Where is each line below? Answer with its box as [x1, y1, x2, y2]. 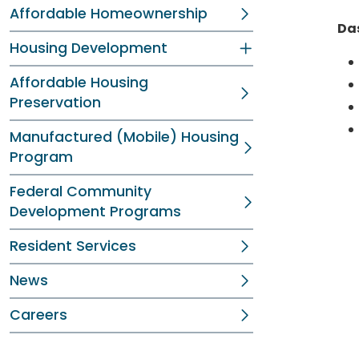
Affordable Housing [10, 73, 148, 92]
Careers [10, 305, 67, 325]
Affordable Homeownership [10, 4, 208, 23]
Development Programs [10, 202, 181, 221]
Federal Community [10, 182, 151, 201]
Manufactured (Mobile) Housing [10, 127, 239, 147]
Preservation [10, 93, 101, 112]
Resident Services [10, 236, 136, 256]
